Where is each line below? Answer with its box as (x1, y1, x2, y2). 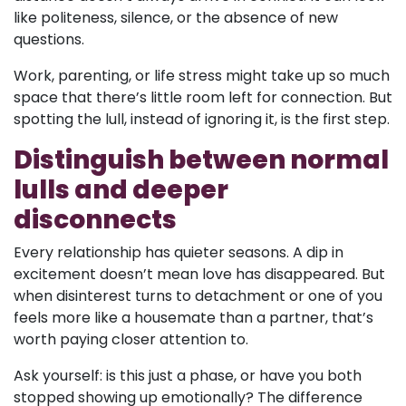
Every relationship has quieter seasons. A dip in (14, 242, 343, 263)
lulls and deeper (14, 172, 228, 208)
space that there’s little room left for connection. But (14, 87, 392, 108)
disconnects (14, 202, 177, 237)
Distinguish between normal (14, 142, 389, 178)
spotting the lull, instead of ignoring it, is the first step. (14, 109, 390, 130)
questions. (14, 29, 84, 50)
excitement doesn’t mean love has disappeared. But (14, 264, 385, 285)
